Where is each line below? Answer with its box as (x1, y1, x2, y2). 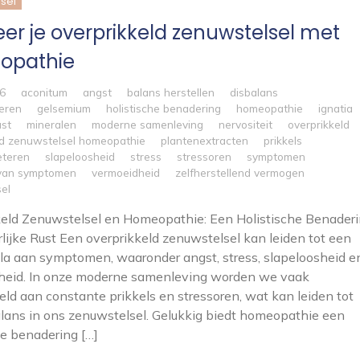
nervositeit (218, 117, 272, 131)
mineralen (26, 117, 76, 131)
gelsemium (36, 101, 91, 115)
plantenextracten (160, 133, 248, 147)
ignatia (317, 101, 353, 115)
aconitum (20, 85, 67, 99)
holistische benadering (105, 101, 221, 115)
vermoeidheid (91, 166, 160, 179)
